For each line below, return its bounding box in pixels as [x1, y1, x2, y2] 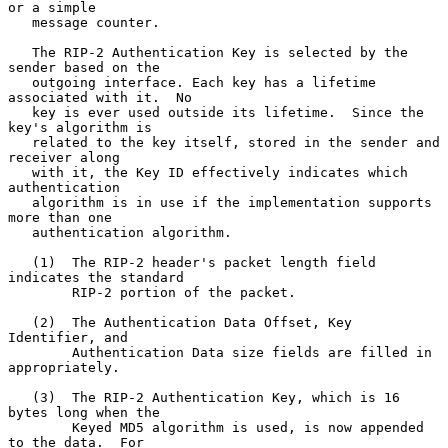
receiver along [8, 149, 120, 165]
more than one [8, 209, 112, 225]
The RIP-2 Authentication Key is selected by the [8, 44, 32, 60]
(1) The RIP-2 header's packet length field [8, 254, 32, 270]
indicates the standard [8, 269, 184, 285]
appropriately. [8, 359, 120, 375]
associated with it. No [8, 89, 192, 105]
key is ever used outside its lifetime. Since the [8, 104, 32, 120]
